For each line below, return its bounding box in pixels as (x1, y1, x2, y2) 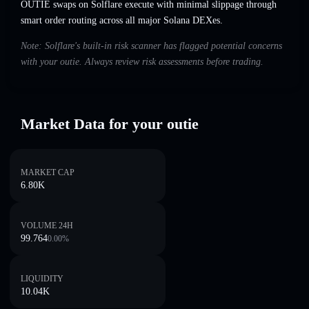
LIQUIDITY (21, 274, 63, 283)
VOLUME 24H (21, 221, 73, 230)
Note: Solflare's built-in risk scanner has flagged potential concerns (21, 41, 282, 52)
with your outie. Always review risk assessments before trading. (21, 57, 263, 68)
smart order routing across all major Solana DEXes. (21, 15, 223, 26)
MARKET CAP (21, 168, 74, 177)
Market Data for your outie (21, 115, 199, 132)
